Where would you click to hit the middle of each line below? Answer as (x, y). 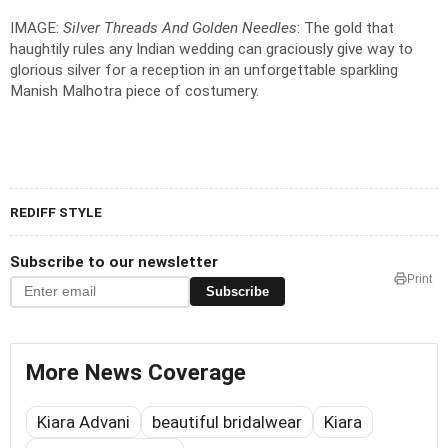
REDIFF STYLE (56, 211)
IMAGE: (36, 27)
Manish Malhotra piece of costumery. (134, 90)
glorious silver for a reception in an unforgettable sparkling (204, 69)
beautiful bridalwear (227, 421)
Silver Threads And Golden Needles (180, 27)
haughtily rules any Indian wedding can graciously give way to (211, 48)
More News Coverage (136, 372)
